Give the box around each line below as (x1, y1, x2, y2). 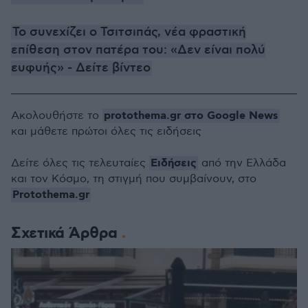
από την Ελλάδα (198, 157, 286, 170)
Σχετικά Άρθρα (11, 223, 122, 243)
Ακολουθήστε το (11, 109, 102, 122)
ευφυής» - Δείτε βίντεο (11, 60, 151, 76)
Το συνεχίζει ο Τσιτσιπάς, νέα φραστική (12, 25, 246, 40)
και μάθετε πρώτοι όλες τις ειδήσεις (11, 125, 201, 138)
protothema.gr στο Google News (104, 109, 278, 123)
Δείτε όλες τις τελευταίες (11, 157, 149, 170)
